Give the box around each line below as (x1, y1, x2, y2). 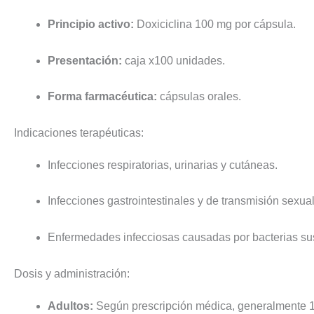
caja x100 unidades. (122, 54, 225, 67)
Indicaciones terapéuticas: (14, 126, 144, 139)
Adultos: (48, 299, 93, 312)
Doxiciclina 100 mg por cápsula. (134, 18, 296, 31)
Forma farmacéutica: (48, 90, 157, 103)
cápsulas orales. (157, 90, 241, 103)
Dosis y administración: (14, 267, 130, 280)
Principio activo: (48, 18, 134, 31)
